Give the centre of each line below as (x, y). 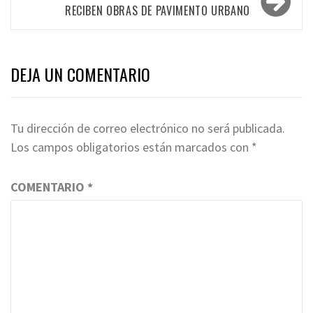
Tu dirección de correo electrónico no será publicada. (148, 128)
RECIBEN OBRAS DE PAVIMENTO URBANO (157, 10)
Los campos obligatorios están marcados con (131, 147)
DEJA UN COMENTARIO (80, 74)
